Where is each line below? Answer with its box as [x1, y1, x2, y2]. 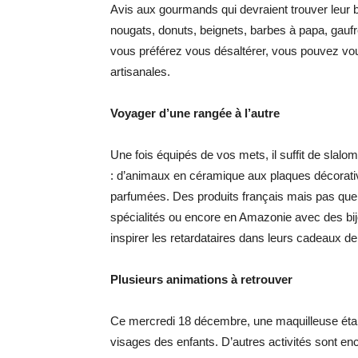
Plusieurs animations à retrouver [110, 272, 292, 286]
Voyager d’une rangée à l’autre [110, 106, 280, 120]
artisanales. [110, 65, 170, 78]
